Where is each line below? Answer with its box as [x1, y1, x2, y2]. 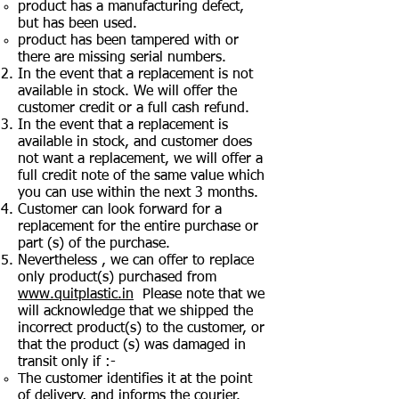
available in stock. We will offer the [18, 84, 237, 99]
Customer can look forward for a [18, 202, 222, 217]
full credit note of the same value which [18, 168, 265, 183]
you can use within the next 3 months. [18, 185, 258, 200]
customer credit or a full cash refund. [18, 101, 249, 116]
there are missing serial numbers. [18, 50, 226, 65]
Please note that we [134, 287, 265, 302]
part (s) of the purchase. [18, 236, 170, 251]
